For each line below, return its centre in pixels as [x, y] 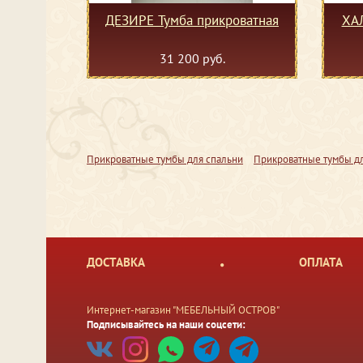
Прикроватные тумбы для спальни [165, 160]
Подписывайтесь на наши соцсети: [166, 325]
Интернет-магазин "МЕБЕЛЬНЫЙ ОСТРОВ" [183, 310]
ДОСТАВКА [116, 263]
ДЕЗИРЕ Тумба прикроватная [192, 21]
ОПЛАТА [321, 263]
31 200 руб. [192, 59]
